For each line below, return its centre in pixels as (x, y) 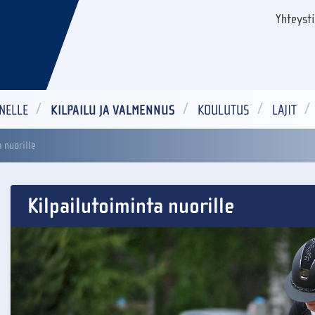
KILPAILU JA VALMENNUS (113, 110)
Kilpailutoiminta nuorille (130, 206)
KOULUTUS (224, 110)
